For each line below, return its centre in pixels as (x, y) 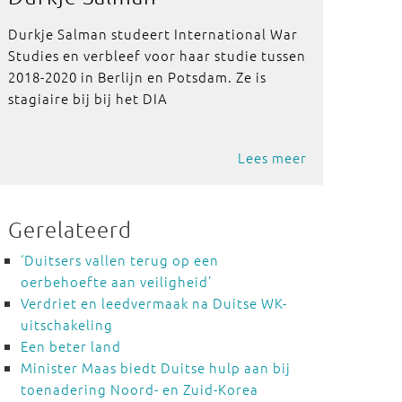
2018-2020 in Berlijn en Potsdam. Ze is (137, 77)
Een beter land (70, 346)
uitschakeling (66, 324)
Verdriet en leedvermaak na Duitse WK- (153, 303)
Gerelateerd (70, 229)
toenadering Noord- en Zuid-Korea (139, 389)
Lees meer (272, 157)
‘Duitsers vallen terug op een (119, 260)
